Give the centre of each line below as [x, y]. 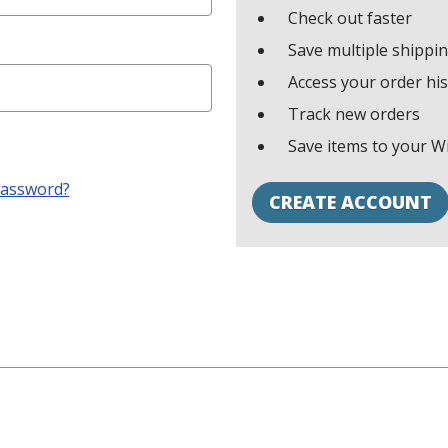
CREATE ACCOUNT [350, 202]
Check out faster [350, 18]
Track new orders [354, 114]
